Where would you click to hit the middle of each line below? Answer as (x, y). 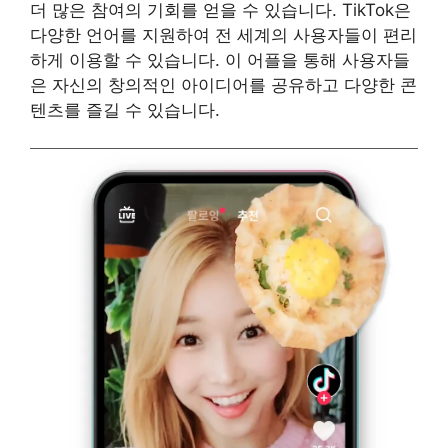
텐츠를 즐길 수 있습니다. (125, 109)
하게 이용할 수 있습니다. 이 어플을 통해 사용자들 (220, 59)
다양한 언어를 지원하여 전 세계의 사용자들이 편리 (223, 34)
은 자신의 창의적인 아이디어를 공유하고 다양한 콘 (223, 84)
